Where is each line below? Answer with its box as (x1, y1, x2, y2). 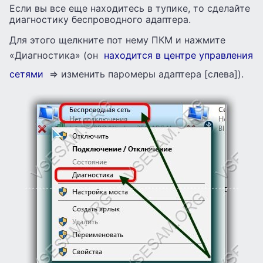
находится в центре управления (104, 49, 253, 61)
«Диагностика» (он (9, 49, 101, 61)
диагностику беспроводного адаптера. (9, 13, 191, 25)
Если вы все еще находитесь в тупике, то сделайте (9, 2, 250, 14)
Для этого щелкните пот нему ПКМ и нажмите (9, 33, 225, 46)
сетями (9, 68, 43, 80)
